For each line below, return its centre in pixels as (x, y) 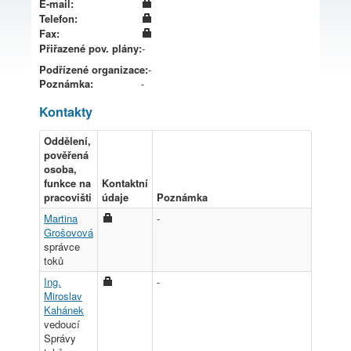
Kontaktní (125, 183)
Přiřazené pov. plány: (90, 48)
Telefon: (58, 18)
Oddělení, (67, 140)
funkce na (67, 183)
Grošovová (69, 232)
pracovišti (68, 197)
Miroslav (63, 295)
